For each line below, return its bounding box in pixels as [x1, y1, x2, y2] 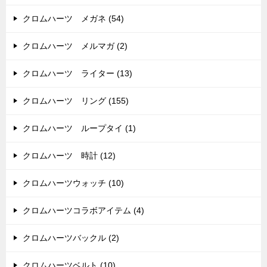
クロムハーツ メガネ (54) [23, 14, 124, 23]
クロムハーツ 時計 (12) [23, 151, 116, 160]
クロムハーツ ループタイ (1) [23, 123, 136, 133]
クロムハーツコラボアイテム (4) [23, 206, 144, 215]
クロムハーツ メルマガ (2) [23, 41, 128, 51]
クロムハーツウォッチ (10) [23, 178, 124, 188]
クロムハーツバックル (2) [23, 233, 119, 243]
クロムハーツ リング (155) [23, 96, 129, 105]
